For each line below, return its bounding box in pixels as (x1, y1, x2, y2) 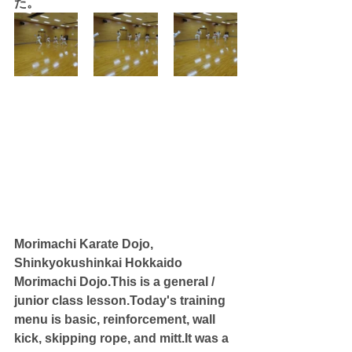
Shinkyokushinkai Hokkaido (14, 255, 185, 269)
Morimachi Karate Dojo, (14, 236, 156, 251)
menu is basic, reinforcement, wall (14, 312, 218, 326)
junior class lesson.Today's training (14, 293, 229, 307)
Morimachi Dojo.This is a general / (14, 274, 218, 288)
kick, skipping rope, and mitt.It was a (14, 331, 232, 345)
